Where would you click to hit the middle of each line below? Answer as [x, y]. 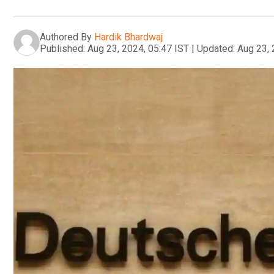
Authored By [66, 37]
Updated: [216, 48]
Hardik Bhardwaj [128, 37]
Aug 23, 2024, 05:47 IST [138, 48]
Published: [62, 48]
